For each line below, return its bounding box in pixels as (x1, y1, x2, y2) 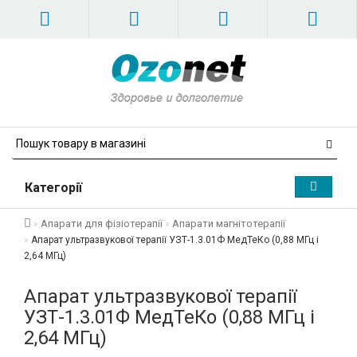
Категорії (25, 180, 82, 195)
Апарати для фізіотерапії (41, 218, 163, 229)
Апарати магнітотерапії (172, 218, 285, 229)
